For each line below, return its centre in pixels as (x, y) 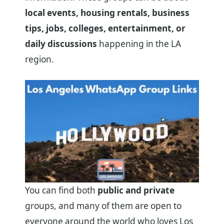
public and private (136, 190)
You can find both (61, 190)
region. (39, 59)
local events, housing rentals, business (107, 12)
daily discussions (61, 43)
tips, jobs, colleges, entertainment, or (105, 28)
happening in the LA (139, 43)
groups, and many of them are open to (103, 206)
